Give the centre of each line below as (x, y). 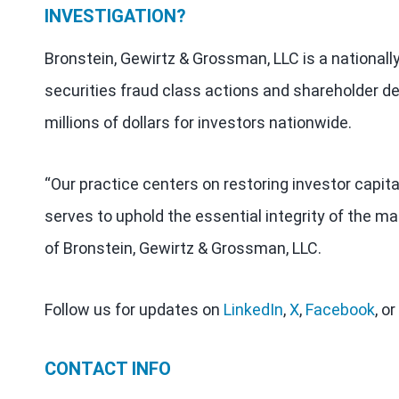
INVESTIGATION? (115, 16)
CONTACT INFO (108, 369)
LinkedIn (253, 309)
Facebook (340, 309)
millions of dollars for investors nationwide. (198, 122)
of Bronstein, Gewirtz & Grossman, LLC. (183, 248)
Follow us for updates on (134, 309)
